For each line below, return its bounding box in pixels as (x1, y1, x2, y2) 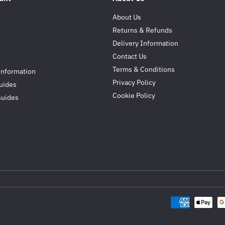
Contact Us (113, 51, 147, 61)
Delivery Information (113, 38, 178, 48)
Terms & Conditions (113, 64, 175, 74)
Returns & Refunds (113, 25, 172, 35)
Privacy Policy (113, 77, 156, 87)
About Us (113, 12, 141, 22)
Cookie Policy (113, 90, 155, 100)
